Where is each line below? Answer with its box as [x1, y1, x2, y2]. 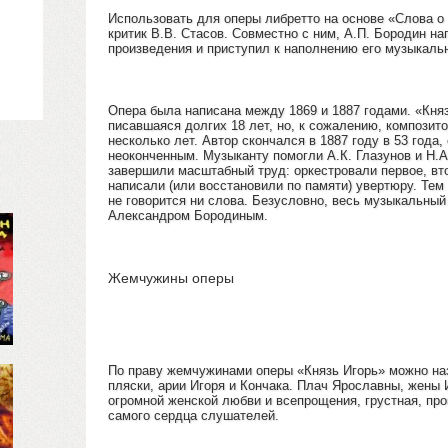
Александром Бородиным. [108, 208, 268, 223]
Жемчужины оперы [108, 270, 234, 286]
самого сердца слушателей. [108, 408, 279, 423]
